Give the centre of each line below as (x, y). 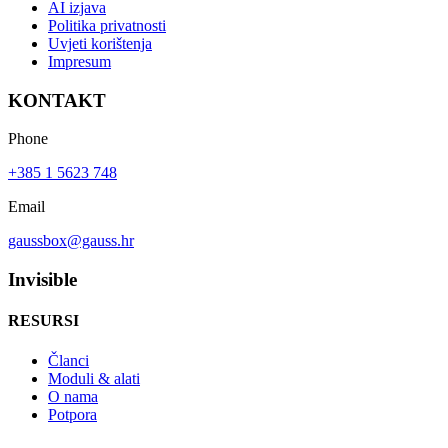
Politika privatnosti (107, 25)
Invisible (42, 280)
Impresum (79, 61)
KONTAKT (57, 100)
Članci (68, 360)
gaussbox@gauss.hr (71, 241)
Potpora (72, 414)
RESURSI (43, 321)
